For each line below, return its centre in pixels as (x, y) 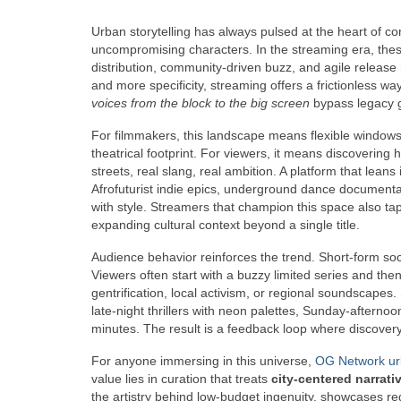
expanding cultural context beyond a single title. (226, 224)
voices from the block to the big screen (200, 102)
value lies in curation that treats (181, 378)
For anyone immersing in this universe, (203, 360)
